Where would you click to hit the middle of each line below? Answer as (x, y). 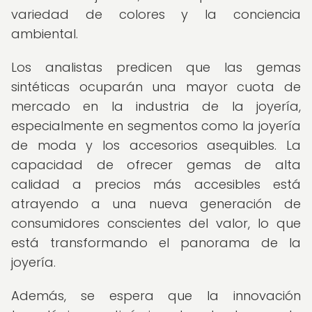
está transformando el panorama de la (156, 243)
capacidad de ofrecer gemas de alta (156, 165)
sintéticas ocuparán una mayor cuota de (156, 87)
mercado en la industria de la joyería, (156, 106)
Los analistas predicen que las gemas (156, 67)
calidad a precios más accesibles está (156, 184)
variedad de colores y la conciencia (156, 14)
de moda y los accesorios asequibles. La (156, 145)
